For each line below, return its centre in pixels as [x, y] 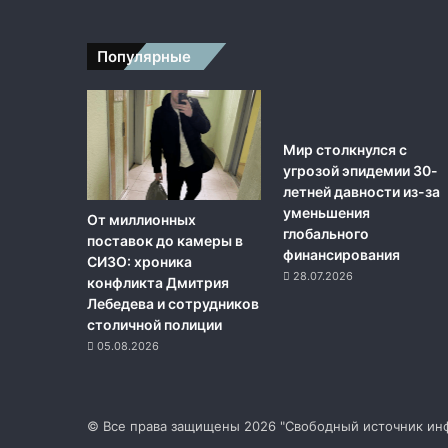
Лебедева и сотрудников [173, 303]
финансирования [342, 254]
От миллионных [141, 219]
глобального [326, 233]
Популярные [144, 56]
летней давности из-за [362, 191]
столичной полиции [154, 324]
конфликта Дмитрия [158, 282]
